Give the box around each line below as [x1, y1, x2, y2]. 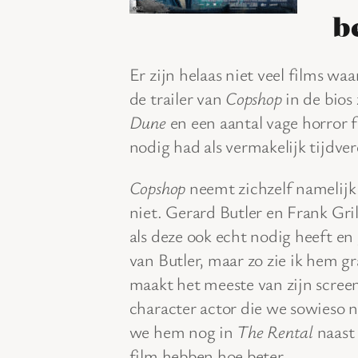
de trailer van [129, 86, 226, 109]
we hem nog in [129, 319, 237, 343]
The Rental [237, 319, 313, 343]
